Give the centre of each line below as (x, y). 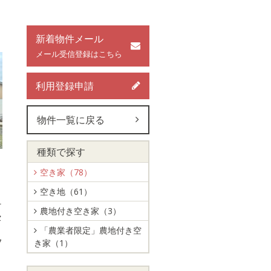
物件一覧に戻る (71, 120)
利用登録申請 (65, 86)
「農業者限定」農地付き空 (91, 230)
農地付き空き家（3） (80, 211)
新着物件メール (70, 39)
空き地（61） (66, 191)
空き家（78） (66, 172)
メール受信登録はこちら (79, 54)
